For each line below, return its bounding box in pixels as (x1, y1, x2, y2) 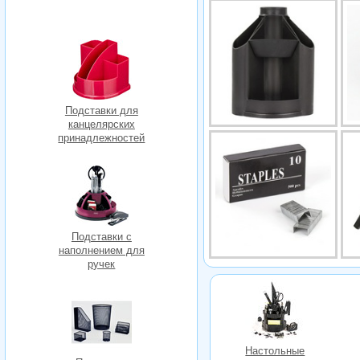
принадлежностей (58, 131, 145, 144)
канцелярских (67, 117, 135, 130)
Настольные (245, 345, 305, 358)
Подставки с (71, 230, 132, 243)
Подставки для (64, 104, 138, 117)
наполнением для (58, 243, 145, 256)
